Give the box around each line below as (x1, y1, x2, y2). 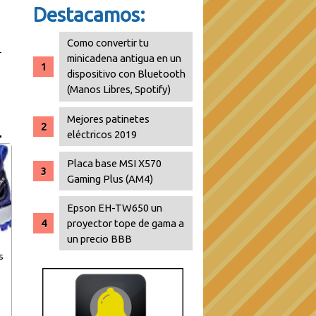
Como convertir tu (67, 37, 150, 49)
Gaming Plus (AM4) (67, 172, 154, 185)
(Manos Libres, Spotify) (67, 83, 171, 96)
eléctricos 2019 (67, 128, 138, 140)
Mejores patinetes (67, 112, 150, 125)
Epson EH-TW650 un (67, 201, 163, 214)
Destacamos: (33, 3, 145, 25)
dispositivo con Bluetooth (67, 68, 186, 80)
